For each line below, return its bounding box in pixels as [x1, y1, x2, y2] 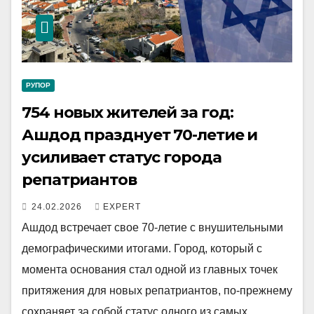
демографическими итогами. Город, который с [22, 243, 262, 254]
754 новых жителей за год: [22, 103, 233, 122]
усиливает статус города [22, 148, 221, 167]
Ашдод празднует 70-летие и [22, 125, 258, 144]
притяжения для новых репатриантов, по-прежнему [22, 285, 292, 296]
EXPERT [103, 202, 141, 212]
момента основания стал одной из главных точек [22, 264, 278, 275]
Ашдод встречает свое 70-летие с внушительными [22, 221, 283, 233]
